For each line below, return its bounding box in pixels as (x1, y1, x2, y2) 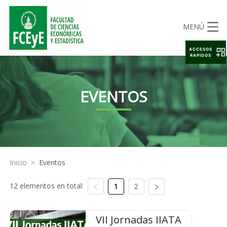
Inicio (9, 158, 27, 167)
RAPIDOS (190, 53, 212, 58)
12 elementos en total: (9, 181, 84, 191)
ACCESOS (189, 47, 213, 52)
